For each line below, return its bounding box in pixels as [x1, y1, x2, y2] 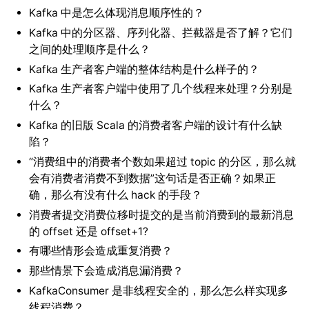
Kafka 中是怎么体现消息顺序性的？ [28, 6, 204, 19]
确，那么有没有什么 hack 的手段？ [28, 188, 202, 201]
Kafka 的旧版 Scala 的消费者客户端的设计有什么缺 [28, 119, 282, 132]
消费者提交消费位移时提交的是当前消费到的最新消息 [28, 208, 294, 221]
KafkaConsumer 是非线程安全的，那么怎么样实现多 [28, 283, 288, 297]
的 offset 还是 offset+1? [28, 224, 148, 238]
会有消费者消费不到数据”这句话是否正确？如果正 [28, 171, 276, 185]
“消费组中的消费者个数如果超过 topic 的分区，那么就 [28, 154, 296, 168]
